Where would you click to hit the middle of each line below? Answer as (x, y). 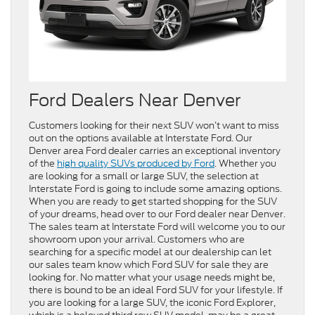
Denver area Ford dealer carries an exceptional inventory (155, 151)
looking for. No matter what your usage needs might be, (152, 278)
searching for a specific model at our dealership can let (150, 252)
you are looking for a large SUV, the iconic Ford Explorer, (152, 303)
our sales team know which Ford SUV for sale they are (149, 265)
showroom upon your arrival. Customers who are (137, 240)
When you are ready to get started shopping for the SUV (153, 202)
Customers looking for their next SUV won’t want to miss (154, 126)
